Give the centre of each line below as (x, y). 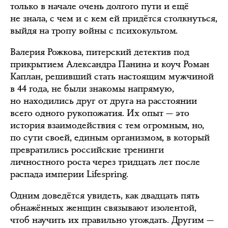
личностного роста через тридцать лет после (105, 162)
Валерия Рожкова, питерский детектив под (100, 52)
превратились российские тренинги (87, 149)
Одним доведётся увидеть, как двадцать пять (105, 195)
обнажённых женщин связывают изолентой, (103, 207)
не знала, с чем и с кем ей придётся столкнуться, (114, 18)
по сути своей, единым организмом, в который (110, 137)
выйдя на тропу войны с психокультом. (94, 30)
